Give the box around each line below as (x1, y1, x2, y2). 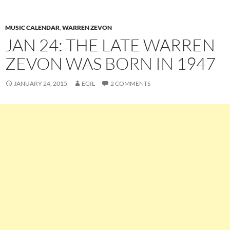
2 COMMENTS (110, 80, 150, 88)
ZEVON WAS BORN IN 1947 (5, 53, 216, 74)
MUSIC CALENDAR (5, 24, 60, 32)
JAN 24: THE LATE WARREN (5, 34, 215, 56)
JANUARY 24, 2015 (14, 80, 67, 88)
